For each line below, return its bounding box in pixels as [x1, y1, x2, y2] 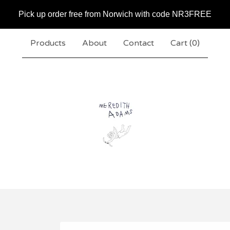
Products [30, 38, 66, 48]
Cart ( [170, 38, 192, 48]
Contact [123, 38, 154, 48]
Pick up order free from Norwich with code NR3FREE [18, 10, 212, 18]
